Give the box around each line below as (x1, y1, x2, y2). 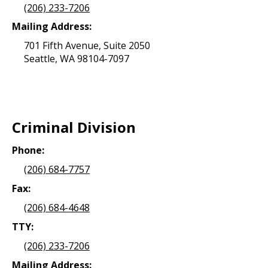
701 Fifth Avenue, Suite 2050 (24, 39, 150, 53)
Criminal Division (12, 117, 136, 138)
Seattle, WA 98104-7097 (24, 52, 129, 66)
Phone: (12, 143, 44, 157)
